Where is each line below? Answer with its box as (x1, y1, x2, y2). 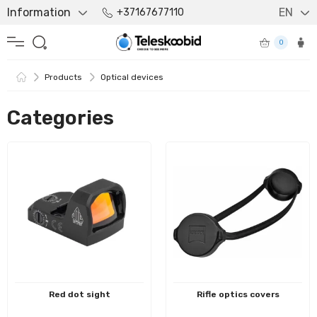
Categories (7, 106, 114, 129)
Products (45, 72, 82, 82)
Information (7, 6, 71, 19)
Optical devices (100, 72, 163, 82)
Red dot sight (48, 289, 110, 299)
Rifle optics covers (196, 289, 279, 299)
